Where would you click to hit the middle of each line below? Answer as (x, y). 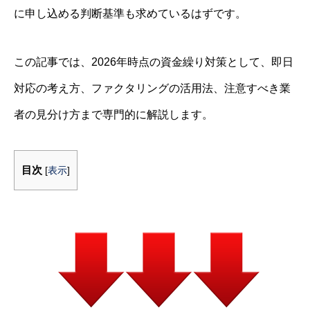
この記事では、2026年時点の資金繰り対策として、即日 (154, 62)
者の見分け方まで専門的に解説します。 (113, 115)
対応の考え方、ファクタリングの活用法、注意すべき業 (152, 88)
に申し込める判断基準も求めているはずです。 (130, 13)
